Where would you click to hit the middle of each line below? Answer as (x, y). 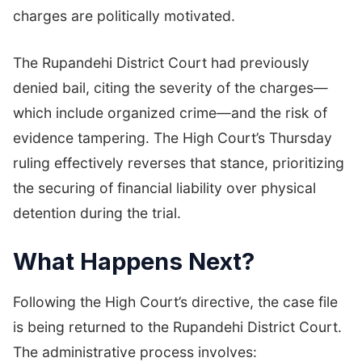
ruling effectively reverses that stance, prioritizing (179, 162)
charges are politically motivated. (124, 16)
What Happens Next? (134, 261)
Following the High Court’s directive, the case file (175, 302)
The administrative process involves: (135, 352)
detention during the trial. (97, 213)
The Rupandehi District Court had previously (161, 62)
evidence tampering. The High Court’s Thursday (173, 137)
